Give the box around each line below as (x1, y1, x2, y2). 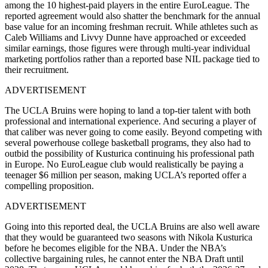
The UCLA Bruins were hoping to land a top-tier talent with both (5, 105, 251, 115)
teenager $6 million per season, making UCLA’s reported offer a (5, 169, 246, 180)
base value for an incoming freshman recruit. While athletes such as (5, 21, 258, 32)
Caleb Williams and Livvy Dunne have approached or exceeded (5, 32, 246, 42)
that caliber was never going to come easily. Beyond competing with (5, 126, 262, 137)
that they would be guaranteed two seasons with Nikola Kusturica (5, 232, 252, 242)
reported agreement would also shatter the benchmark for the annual (5, 10, 260, 21)
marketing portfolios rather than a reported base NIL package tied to (5, 53, 260, 64)
